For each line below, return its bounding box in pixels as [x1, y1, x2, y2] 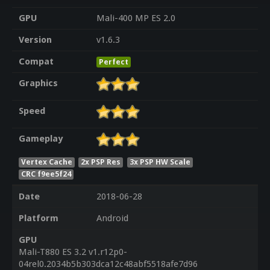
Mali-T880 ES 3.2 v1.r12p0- [18, 246, 127, 258]
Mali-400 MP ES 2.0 [96, 13, 175, 24]
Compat [18, 56, 54, 67]
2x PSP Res [81, 157, 121, 166]
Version [18, 34, 52, 46]
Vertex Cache [20, 157, 72, 166]
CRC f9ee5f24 [20, 169, 71, 178]
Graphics [18, 78, 58, 89]
